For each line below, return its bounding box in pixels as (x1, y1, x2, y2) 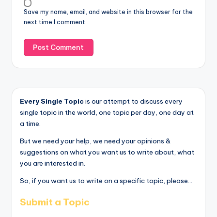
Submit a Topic (20, 196, 90, 208)
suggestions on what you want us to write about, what (20, 148, 194, 157)
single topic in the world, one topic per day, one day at (20, 108, 194, 117)
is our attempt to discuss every (84, 97, 183, 106)
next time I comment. (24, 18, 87, 26)
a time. (20, 119, 41, 128)
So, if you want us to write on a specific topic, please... (20, 176, 192, 186)
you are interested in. (20, 159, 85, 168)
